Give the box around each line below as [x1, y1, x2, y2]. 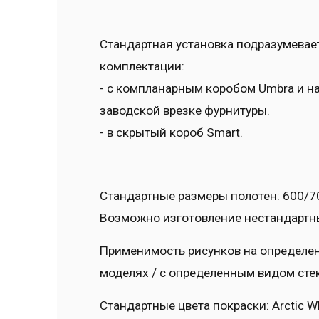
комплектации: [100, 59, 184, 73]
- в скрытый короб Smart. [100, 125, 243, 140]
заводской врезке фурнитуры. [100, 103, 270, 117]
